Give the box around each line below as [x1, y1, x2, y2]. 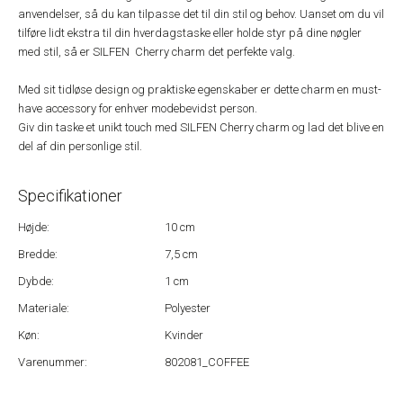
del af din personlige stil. [18, 139, 142, 153]
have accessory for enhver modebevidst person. [18, 102, 257, 115]
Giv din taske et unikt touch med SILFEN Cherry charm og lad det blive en [18, 121, 384, 134]
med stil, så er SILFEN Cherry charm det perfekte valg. [18, 45, 295, 58]
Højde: [18, 220, 49, 234]
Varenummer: [18, 355, 87, 369]
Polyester [165, 301, 211, 315]
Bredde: [18, 247, 58, 261]
